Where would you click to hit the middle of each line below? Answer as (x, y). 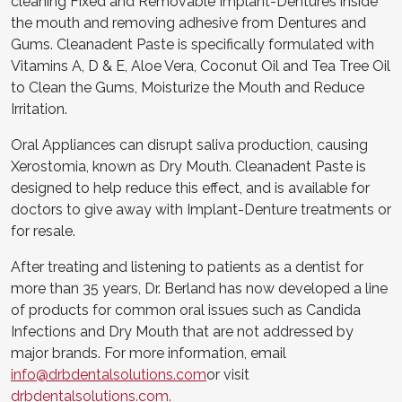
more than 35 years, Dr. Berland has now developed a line (199, 288)
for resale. (43, 231)
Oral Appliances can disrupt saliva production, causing (189, 144)
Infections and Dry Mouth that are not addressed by (182, 331)
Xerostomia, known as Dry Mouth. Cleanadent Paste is (188, 166)
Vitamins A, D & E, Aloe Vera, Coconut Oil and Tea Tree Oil (201, 66)
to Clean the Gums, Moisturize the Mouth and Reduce (188, 87)
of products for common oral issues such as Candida (186, 310)
